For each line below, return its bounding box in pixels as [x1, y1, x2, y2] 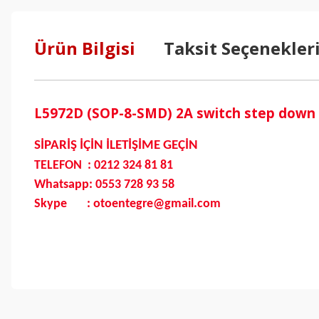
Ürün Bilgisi [34, 36, 135, 60]
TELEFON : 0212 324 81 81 [34, 159, 173, 172]
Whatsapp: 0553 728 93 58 [34, 178, 174, 192]
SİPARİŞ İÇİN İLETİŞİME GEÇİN [34, 139, 198, 152]
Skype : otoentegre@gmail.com [34, 197, 221, 211]
